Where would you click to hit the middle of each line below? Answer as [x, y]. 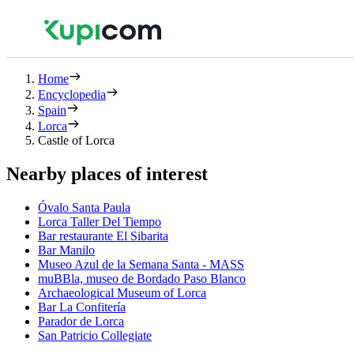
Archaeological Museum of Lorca [122, 292]
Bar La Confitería [82, 307]
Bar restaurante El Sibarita [103, 235]
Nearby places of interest [107, 173]
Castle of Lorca [76, 140]
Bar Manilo [66, 250]
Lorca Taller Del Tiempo [100, 221]
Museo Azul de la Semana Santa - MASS [141, 264]
